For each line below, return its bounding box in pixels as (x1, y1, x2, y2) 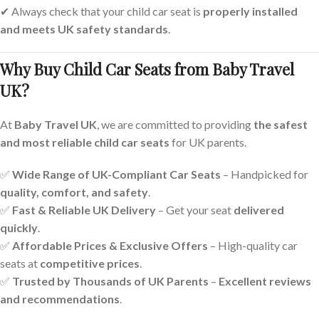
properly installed (203, 4, 298, 18)
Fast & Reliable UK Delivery (12, 203, 156, 216)
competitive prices (40, 256, 140, 270)
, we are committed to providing (97, 117, 253, 131)
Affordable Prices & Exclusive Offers (12, 239, 208, 252)
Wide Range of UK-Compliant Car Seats (12, 167, 221, 181)
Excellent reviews (219, 274, 311, 288)
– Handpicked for (221, 167, 308, 181)
